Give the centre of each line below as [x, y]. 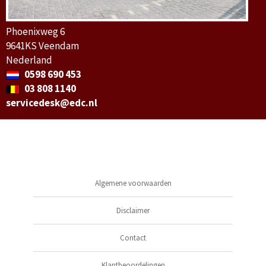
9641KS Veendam [42, 45]
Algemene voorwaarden [133, 183]
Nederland [29, 60]
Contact [133, 237]
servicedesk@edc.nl [52, 102]
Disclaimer [133, 210]
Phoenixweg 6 [35, 31]
